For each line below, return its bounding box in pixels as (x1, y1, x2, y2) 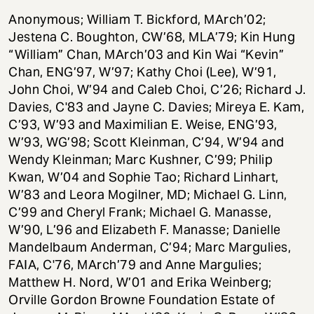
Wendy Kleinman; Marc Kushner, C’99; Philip (8, 151, 273, 168)
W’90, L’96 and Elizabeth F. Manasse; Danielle (8, 221, 281, 238)
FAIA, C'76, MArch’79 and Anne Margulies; (8, 256, 261, 273)
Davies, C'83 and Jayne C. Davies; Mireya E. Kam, (8, 98, 304, 115)
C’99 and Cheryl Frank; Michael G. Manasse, (8, 203, 271, 220)
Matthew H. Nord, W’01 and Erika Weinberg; (8, 273, 272, 290)
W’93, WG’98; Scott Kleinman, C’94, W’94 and (8, 133, 285, 150)
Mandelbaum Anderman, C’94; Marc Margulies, (8, 238, 291, 255)
